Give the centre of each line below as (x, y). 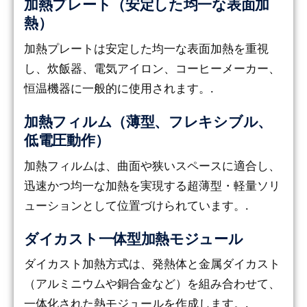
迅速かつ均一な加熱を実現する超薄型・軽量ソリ (152, 185)
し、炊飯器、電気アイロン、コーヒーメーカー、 (152, 69)
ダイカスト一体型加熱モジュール (134, 238)
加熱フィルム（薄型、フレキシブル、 (148, 122)
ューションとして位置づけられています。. (136, 205)
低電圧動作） (67, 140)
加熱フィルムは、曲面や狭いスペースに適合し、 (152, 165)
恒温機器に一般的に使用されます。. (119, 88)
